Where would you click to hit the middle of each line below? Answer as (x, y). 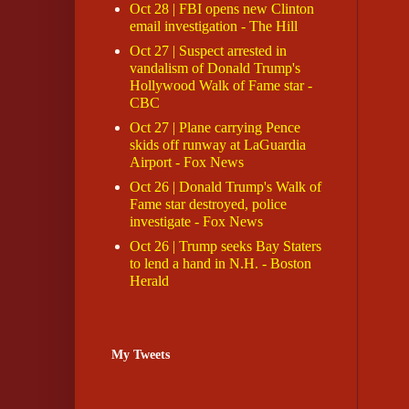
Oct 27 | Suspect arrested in (208, 51)
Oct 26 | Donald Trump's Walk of (225, 187)
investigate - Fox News (196, 222)
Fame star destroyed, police (208, 204)
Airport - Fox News (187, 163)
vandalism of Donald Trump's (215, 68)
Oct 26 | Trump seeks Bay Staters (225, 246)
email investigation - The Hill (214, 26)
